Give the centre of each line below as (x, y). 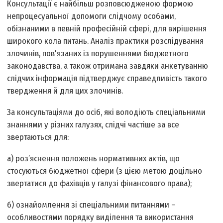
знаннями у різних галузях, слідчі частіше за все (93, 125)
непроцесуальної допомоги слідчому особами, (92, 16)
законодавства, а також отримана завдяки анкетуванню (108, 66)
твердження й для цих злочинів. (65, 91)
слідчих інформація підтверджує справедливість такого (107, 79)
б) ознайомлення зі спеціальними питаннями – (92, 205)
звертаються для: (38, 137)
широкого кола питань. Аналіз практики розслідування (106, 41)
